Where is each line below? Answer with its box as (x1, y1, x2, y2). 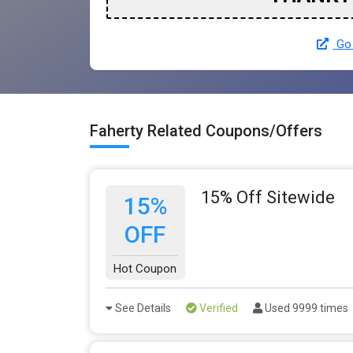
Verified (197, 301, 238, 314)
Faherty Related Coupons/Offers (90, 121, 322, 140)
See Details (113, 301, 171, 314)
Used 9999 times (262, 301, 348, 314)
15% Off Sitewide (200, 187, 335, 207)
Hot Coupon (113, 261, 177, 276)
